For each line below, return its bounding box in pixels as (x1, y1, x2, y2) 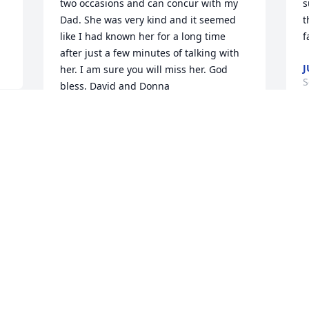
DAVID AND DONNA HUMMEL (60, 111, 201, 125)
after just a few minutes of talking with (60, 46, 240, 60)
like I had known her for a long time (60, 30, 226, 43)
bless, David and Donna (60, 79, 170, 93)
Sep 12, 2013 (60, 125, 119, 139)
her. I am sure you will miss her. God (60, 63, 228, 77)
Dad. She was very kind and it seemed (60, 13, 237, 27)
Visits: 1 (137, 293, 172, 307)
